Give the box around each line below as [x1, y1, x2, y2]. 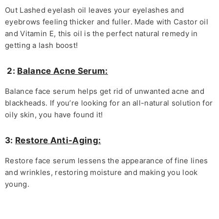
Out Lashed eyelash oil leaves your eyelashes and [5, 5, 184, 15]
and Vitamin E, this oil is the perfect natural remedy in [5, 29, 198, 39]
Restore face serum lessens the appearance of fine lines [5, 156, 208, 166]
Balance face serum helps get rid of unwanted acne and [5, 87, 204, 96]
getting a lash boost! [5, 41, 78, 50]
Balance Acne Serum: [17, 66, 108, 76]
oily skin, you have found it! [5, 110, 103, 120]
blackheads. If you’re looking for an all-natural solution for [5, 98, 213, 108]
